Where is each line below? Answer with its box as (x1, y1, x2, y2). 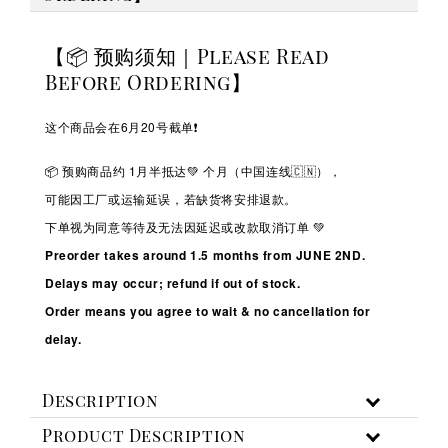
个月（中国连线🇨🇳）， (199, 161, 342, 179)
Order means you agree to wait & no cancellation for (45, 301, 371, 320)
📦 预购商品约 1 (45, 161, 137, 179)
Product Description (42, 423, 246, 446)
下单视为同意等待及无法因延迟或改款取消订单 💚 (45, 217, 326, 235)
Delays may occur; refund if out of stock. (45, 273, 301, 292)
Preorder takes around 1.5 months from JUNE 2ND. (45, 245, 366, 264)
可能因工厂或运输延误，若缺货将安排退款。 (45, 189, 297, 207)
